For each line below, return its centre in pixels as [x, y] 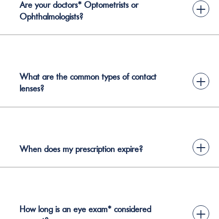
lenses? [32, 88]
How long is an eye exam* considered [85, 209]
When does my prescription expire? [81, 149]
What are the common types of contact [88, 77]
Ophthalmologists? [51, 16]
